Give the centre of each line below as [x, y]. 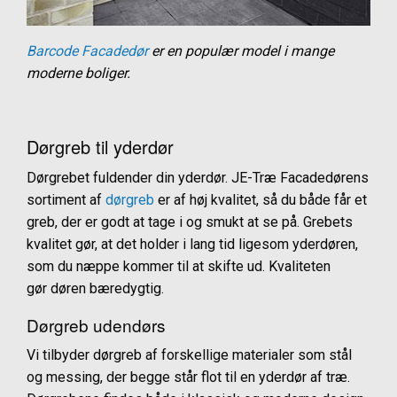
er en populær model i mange [241, 51]
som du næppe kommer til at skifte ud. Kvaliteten [179, 266]
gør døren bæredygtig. [95, 288]
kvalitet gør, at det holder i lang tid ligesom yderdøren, [192, 244]
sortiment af [64, 200]
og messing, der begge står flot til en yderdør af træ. [188, 377]
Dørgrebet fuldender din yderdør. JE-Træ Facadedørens [198, 178]
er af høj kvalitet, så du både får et [262, 200]
